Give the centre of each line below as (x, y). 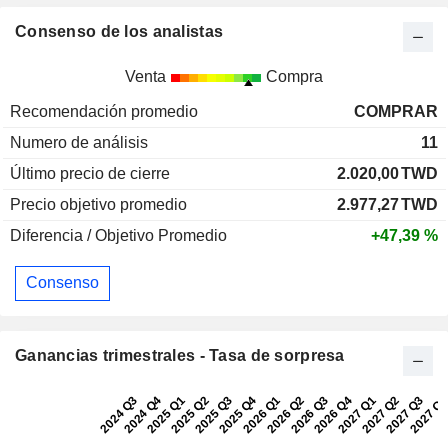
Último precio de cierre (90, 173)
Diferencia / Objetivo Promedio (118, 235)
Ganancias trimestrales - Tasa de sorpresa (180, 355)
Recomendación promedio (104, 111)
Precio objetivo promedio (98, 204)
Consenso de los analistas (119, 31)
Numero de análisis (79, 142)
